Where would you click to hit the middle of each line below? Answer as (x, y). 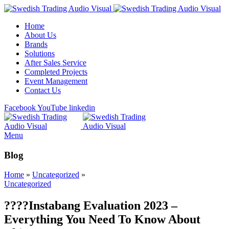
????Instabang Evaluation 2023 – (91, 206)
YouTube (52, 108)
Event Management (56, 81)
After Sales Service (55, 63)
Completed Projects (56, 72)
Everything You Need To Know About (102, 220)
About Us (40, 35)
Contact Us (43, 90)
